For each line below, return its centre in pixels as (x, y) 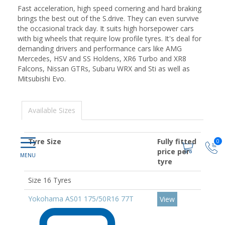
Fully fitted (177, 141)
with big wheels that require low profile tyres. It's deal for (109, 38)
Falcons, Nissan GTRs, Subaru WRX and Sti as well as (104, 69)
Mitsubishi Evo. (42, 79)
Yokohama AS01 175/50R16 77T (81, 199)
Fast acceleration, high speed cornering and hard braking (109, 8)
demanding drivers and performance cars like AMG (100, 48)
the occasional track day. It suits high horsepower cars (106, 28)
